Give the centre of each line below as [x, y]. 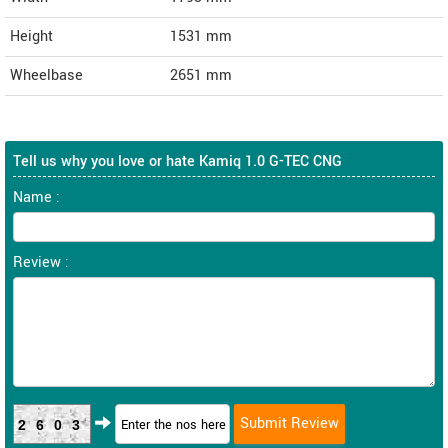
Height [31, 37]
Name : [36, 198]
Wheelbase [46, 76]
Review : [41, 263]
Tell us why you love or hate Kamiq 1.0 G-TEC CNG [177, 162]
